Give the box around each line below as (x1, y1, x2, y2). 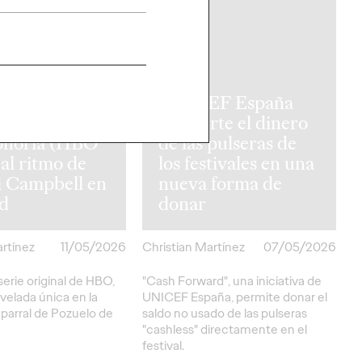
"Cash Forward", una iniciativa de (142, 271, 322, 289)
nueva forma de (158, 170, 282, 196)
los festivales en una (158, 150, 314, 175)
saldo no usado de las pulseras (142, 304, 307, 322)
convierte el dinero (158, 110, 308, 135)
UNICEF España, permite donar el (142, 288, 327, 305)
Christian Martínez (142, 238, 245, 255)
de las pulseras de (158, 130, 297, 155)
